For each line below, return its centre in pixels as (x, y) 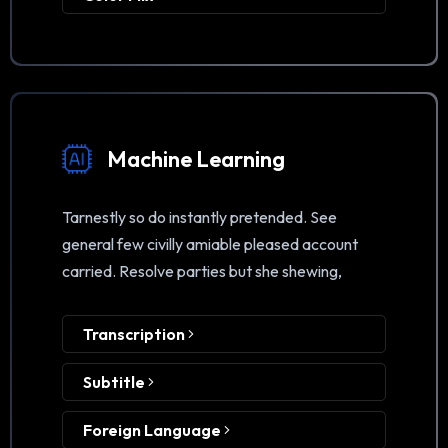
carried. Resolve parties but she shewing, (202, 271)
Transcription (135, 334)
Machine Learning (196, 159)
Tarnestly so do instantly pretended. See (199, 217)
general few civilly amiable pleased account (210, 244)
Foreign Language (153, 430)
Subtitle (115, 382)
